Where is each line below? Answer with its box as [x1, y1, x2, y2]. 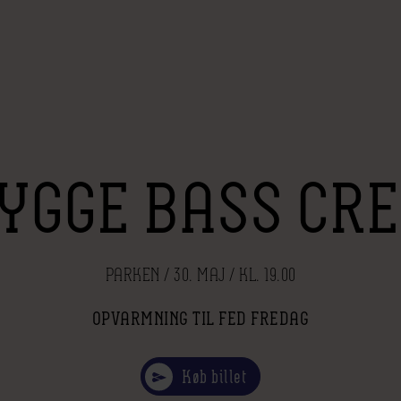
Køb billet [182, 364, 246, 388]
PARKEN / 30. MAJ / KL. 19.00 [105, 261, 296, 286]
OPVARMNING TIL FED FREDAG [91, 306, 310, 329]
